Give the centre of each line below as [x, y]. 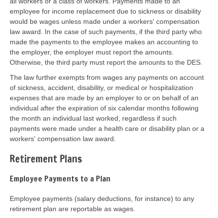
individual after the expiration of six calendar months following [104, 108]
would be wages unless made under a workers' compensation [105, 21]
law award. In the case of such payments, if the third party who [106, 32]
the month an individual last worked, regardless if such [93, 118]
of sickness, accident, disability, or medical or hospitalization [101, 88]
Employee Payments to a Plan [60, 179]
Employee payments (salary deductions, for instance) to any [102, 198]
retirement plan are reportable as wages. [73, 209]
